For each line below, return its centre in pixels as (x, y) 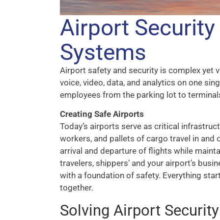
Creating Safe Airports (102, 114)
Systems (103, 52)
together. (77, 188)
